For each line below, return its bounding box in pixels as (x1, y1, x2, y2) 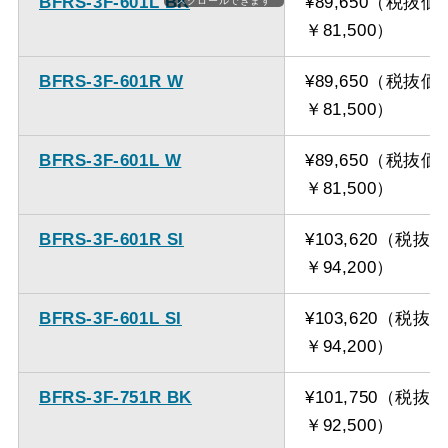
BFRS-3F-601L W (38, 150, 182, 170)
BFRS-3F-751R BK (38, 387, 192, 407)
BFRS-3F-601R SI (38, 229, 184, 249)
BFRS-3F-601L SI (38, 308, 182, 328)
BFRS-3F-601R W (38, 71, 184, 91)
